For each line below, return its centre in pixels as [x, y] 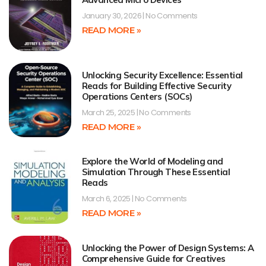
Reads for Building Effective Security [156, 86]
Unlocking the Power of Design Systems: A [168, 248]
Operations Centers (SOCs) [137, 96]
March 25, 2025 [109, 113]
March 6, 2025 [107, 199]
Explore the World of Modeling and [152, 161]
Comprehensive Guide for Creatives [153, 258]
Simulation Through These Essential [156, 172]
